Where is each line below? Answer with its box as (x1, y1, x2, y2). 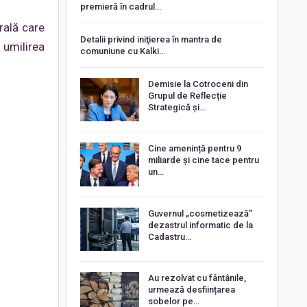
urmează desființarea (147, 284, 235, 295)
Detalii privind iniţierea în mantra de (79, 34, 222, 45)
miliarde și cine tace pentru (147, 155, 259, 166)
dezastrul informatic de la (147, 219, 253, 230)
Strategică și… (147, 101, 206, 112)
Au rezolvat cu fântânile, (147, 273, 246, 284)
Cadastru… (147, 231, 191, 242)
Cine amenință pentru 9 (147, 143, 241, 154)
